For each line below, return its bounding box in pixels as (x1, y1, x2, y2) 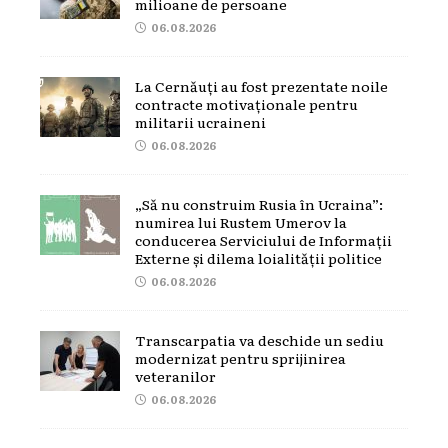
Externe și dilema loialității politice (135, 247, 382, 268)
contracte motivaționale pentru (135, 93, 358, 114)
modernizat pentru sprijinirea (135, 347, 346, 368)
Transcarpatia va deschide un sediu (135, 329, 384, 350)
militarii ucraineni (135, 111, 266, 132)
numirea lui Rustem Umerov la (135, 211, 347, 232)
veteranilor (135, 365, 216, 386)
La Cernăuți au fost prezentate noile (135, 75, 388, 96)
